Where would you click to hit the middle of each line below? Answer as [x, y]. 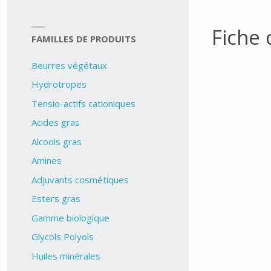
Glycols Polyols [62, 237]
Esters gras [56, 199]
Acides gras [55, 122]
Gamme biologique [70, 217]
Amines [46, 161]
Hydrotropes [59, 84]
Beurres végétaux [69, 65]
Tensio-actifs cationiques [83, 103]
